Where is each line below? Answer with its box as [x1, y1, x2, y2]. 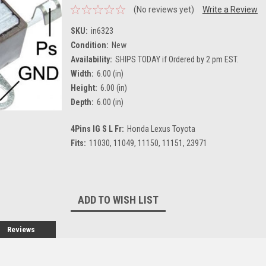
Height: [71, 83, 97, 93]
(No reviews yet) [133, 4, 194, 14]
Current [71, 161, 98, 171]
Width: [71, 68, 94, 78]
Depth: [71, 97, 94, 107]
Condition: [71, 40, 109, 50]
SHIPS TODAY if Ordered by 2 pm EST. [115, 54, 239, 64]
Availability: [71, 54, 112, 64]
